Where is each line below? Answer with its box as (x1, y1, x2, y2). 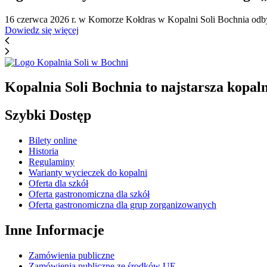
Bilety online (29, 135, 77, 146)
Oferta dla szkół (29, 178, 88, 189)
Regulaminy (29, 157, 74, 167)
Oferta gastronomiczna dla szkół (29, 189, 150, 200)
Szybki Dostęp (5, 107, 91, 123)
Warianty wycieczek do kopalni (29, 167, 147, 178)
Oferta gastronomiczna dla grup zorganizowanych (29, 200, 216, 210)
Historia (29, 146, 58, 157)
